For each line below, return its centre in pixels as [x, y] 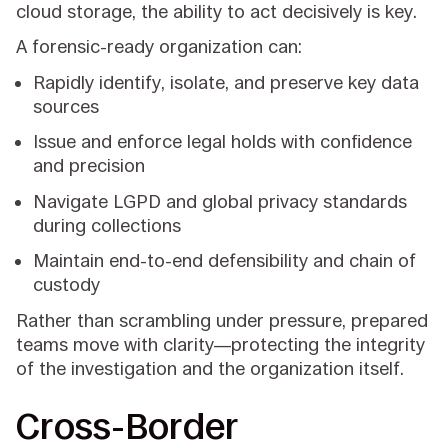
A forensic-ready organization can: [162, 47]
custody [69, 285]
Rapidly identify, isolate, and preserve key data [226, 82]
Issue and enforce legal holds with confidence [223, 142]
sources [69, 106]
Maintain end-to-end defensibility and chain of [225, 261]
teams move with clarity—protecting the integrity [221, 344]
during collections [110, 225]
